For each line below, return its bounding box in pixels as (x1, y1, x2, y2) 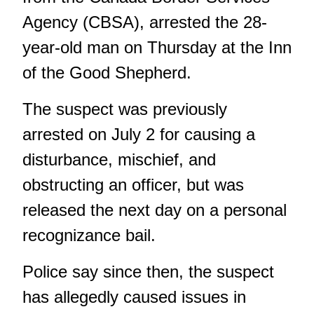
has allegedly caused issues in (22, 287, 246, 306)
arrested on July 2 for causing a (22, 124, 255, 144)
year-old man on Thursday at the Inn (22, 37, 292, 57)
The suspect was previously (22, 99, 227, 118)
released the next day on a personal (22, 200, 287, 219)
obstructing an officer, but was (22, 175, 244, 194)
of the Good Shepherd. (22, 62, 191, 82)
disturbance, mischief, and (22, 149, 216, 169)
